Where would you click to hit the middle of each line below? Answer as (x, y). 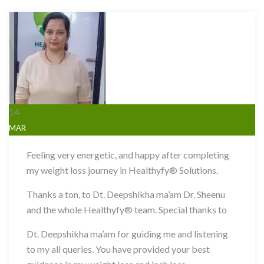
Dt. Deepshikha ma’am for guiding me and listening (127, 234)
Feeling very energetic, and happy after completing (128, 155)
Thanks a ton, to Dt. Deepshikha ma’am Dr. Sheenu (126, 194)
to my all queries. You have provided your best (118, 249)
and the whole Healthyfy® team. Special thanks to (127, 209)
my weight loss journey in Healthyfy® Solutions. (122, 170)
